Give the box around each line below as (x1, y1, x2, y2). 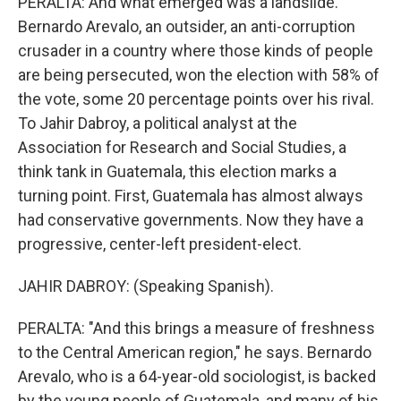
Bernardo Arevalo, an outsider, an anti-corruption (18, 17, 355, 36)
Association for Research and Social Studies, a (18, 138, 346, 157)
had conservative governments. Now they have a (18, 210, 363, 229)
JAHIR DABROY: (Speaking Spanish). (18, 277, 274, 295)
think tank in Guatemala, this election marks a (18, 162, 337, 181)
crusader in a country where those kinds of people (18, 41, 373, 60)
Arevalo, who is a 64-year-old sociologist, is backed (18, 367, 376, 386)
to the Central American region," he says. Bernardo (18, 343, 371, 362)
